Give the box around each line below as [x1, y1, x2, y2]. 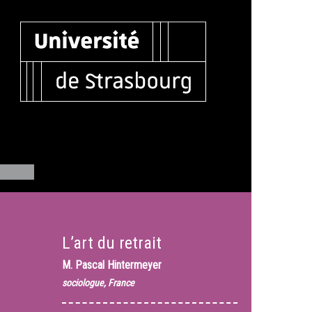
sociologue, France [61, 277, 134, 288]
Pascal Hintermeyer [75, 258, 162, 272]
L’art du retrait [61, 233, 162, 253]
